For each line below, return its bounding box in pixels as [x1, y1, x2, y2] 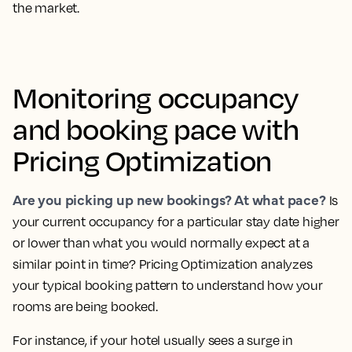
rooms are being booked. [13, 299, 158, 315]
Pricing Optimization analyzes [138, 256, 313, 273]
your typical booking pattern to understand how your [13, 277, 323, 294]
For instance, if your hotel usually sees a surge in [13, 332, 293, 349]
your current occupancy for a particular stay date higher [13, 214, 339, 230]
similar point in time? [13, 256, 139, 273]
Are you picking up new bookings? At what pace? [13, 189, 326, 210]
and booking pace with [13, 111, 299, 147]
